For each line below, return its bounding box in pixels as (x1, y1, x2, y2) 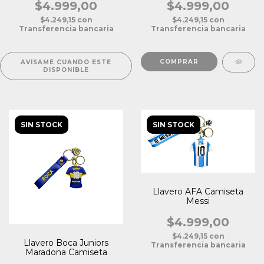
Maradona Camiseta (25, 246, 107, 258)
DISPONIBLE (43, 65, 89, 74)
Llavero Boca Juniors (24, 237, 108, 248)
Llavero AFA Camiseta (153, 186, 243, 197)
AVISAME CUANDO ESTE (21, 58, 111, 66)
